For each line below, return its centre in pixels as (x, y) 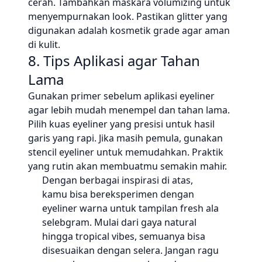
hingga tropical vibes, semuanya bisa (124, 236)
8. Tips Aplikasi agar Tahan (114, 61)
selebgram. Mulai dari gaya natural (119, 222)
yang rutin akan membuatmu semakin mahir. (127, 166)
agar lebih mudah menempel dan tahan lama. (129, 110)
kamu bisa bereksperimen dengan (118, 194)
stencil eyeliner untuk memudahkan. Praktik (126, 152)
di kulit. (44, 44)
